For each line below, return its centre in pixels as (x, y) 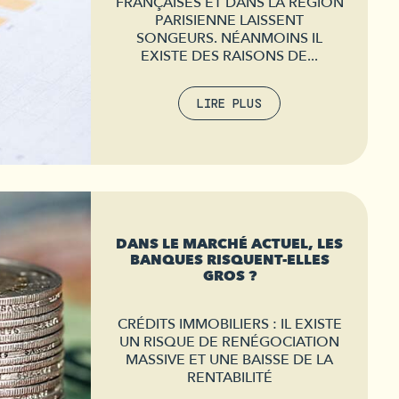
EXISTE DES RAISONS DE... (229, 56)
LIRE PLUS (229, 103)
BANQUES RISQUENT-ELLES (229, 260)
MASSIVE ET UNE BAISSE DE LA (229, 360)
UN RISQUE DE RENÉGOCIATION (229, 342)
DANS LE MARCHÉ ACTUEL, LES (229, 244)
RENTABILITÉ (229, 378)
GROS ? (229, 276)
